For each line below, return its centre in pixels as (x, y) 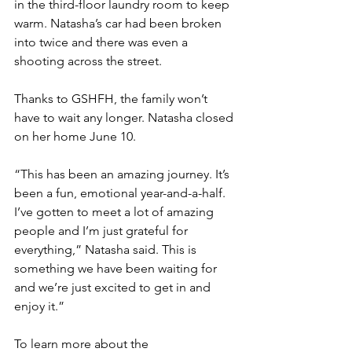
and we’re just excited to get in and (114, 288)
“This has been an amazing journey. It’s (123, 174)
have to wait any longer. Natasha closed (125, 118)
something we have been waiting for (117, 269)
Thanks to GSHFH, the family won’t (112, 99)
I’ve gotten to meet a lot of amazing (115, 212)
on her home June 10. (77, 137)
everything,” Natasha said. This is (107, 250)
